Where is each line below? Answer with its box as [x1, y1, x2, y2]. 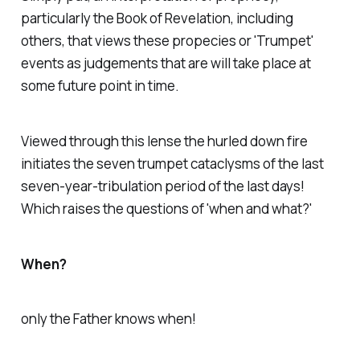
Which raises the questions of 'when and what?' [20, 198, 312, 218]
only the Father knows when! [20, 309, 196, 329]
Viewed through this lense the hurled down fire [20, 131, 308, 150]
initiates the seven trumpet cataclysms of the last [20, 153, 324, 173]
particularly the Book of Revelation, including [20, 9, 293, 28]
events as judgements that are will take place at [20, 54, 311, 73]
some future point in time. [20, 76, 179, 96]
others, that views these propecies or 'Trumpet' [20, 31, 313, 51]
